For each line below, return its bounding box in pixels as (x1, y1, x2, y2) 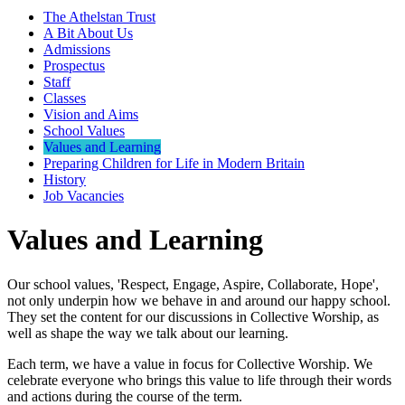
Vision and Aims (43, 106, 138, 122)
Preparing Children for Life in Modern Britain (43, 155, 305, 171)
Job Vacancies (43, 187, 124, 203)
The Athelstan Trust (43, 8, 155, 24)
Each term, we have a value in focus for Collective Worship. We (7, 355, 372, 372)
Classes (43, 89, 86, 106)
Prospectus (43, 57, 105, 73)
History (43, 171, 86, 187)
